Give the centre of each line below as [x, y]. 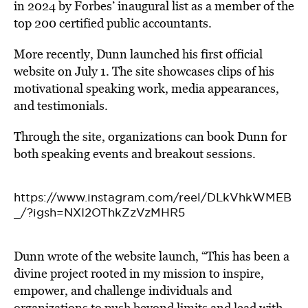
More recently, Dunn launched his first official [138, 54]
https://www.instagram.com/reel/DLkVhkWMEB [153, 197]
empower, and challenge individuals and [123, 290]
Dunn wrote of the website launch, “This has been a [152, 256]
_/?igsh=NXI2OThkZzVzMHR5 [99, 212]
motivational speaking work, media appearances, [146, 88]
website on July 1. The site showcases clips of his [144, 71]
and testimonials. [61, 106]
